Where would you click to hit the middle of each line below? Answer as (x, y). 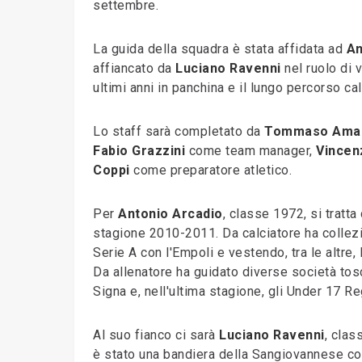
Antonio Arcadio (170, 214)
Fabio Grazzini (139, 151)
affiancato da (134, 68)
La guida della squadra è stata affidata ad (220, 49)
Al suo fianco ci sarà (156, 335)
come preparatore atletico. (210, 170)
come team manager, (250, 151)
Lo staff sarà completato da (179, 131)
